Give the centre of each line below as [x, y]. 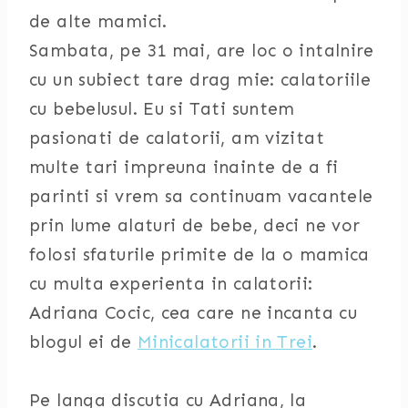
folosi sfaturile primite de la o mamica [199, 255]
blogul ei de [83, 342]
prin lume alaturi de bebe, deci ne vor [195, 225]
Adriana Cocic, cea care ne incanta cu [194, 313]
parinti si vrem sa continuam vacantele [201, 196]
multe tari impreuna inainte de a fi [184, 167]
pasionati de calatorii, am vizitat [177, 138]
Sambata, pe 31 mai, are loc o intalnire [202, 51]
